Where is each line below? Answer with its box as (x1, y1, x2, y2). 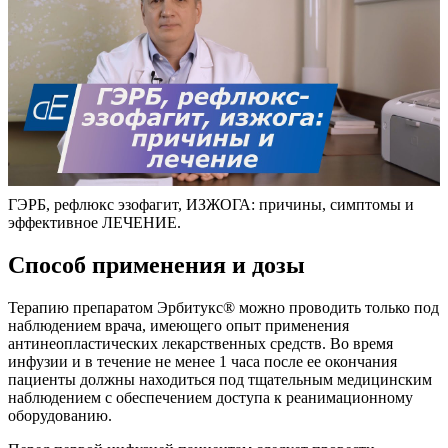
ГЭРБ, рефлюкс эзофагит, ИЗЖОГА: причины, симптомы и (8, 195, 414, 213)
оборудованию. (8, 406, 112, 424)
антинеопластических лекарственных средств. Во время (8, 334, 393, 352)
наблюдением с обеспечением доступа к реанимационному (8, 388, 413, 406)
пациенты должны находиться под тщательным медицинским (8, 370, 432, 388)
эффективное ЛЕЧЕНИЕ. (8, 213, 181, 231)
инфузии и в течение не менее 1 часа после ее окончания (8, 352, 397, 370)
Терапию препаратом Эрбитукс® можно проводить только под (8, 298, 439, 316)
